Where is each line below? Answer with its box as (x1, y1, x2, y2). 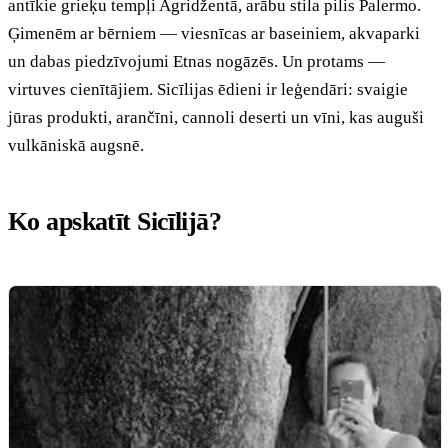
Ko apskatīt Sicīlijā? (8, 206, 221, 236)
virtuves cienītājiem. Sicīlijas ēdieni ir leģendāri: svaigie (8, 79, 408, 99)
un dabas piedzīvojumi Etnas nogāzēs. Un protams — (8, 51, 385, 71)
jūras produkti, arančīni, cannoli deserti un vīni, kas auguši (8, 107, 424, 127)
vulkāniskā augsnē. (8, 135, 144, 155)
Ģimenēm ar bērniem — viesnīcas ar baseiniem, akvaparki (8, 23, 420, 43)
